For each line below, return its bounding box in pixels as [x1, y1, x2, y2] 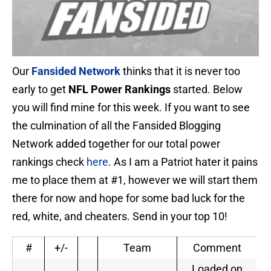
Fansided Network [31, 65, 120, 78]
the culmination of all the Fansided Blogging [12, 119, 221, 132]
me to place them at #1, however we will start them [12, 174, 258, 187]
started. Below [171, 83, 243, 96]
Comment [192, 241, 241, 255]
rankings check [12, 155, 87, 169]
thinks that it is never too [120, 65, 240, 78]
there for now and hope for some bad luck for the [12, 192, 245, 205]
